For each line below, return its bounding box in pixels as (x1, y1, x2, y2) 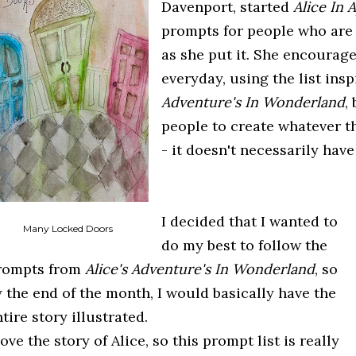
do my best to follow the (161, 236, 327, 254)
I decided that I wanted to (161, 212, 338, 230)
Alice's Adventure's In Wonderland (85, 260, 315, 278)
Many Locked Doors (22, 222, 113, 234)
